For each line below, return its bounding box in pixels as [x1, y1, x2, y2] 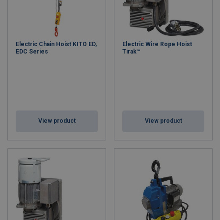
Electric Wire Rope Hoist [122, 41, 192, 48]
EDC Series [16, 48, 48, 55]
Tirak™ [122, 48, 140, 55]
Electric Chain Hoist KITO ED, [16, 41, 97, 48]
